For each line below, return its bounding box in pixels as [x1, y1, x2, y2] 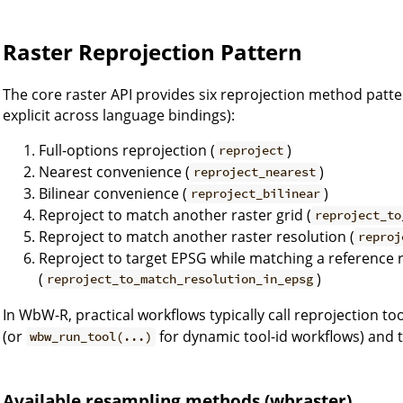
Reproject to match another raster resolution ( [39, 226, 354, 246]
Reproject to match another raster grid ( [39, 204, 311, 225]
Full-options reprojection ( [39, 139, 215, 160]
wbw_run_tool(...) [30, 328, 153, 345]
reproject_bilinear [191, 185, 321, 202]
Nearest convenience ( [39, 161, 190, 182]
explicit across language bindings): [3, 104, 235, 125]
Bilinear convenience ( [39, 183, 187, 203]
